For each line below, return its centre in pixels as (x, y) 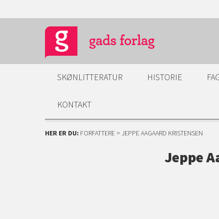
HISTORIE (165, 77)
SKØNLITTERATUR (90, 77)
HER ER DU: (63, 133)
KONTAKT (74, 104)
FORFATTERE (98, 133)
